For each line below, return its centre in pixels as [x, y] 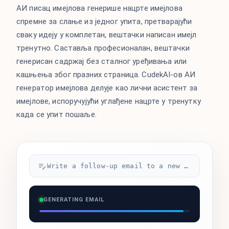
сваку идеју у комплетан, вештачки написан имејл [107, 35]
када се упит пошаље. [56, 114]
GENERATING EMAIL [74, 200]
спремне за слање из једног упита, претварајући [104, 21]
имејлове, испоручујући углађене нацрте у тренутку [109, 101]
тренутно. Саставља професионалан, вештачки [103, 48]
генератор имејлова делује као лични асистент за [107, 88]
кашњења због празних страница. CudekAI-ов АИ [106, 75]
